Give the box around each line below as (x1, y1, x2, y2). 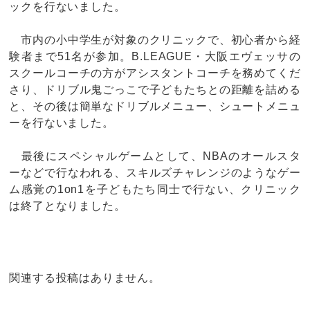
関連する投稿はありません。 (9, 272, 161, 284)
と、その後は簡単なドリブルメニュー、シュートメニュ (9, 100, 301, 112)
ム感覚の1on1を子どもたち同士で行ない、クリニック (9, 183, 301, 195)
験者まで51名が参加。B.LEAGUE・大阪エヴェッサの (9, 51, 301, 62)
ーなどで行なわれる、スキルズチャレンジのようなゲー (9, 167, 301, 179)
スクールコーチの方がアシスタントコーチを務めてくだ (9, 67, 301, 79)
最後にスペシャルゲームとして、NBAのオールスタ (9, 150, 301, 162)
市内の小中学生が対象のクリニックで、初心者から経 (9, 34, 301, 46)
